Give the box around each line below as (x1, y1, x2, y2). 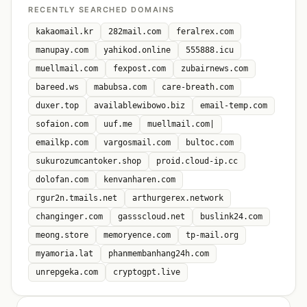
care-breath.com (162, 82, 234, 92)
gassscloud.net (118, 212, 185, 221)
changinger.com (36, 212, 103, 221)
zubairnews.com (181, 64, 248, 73)
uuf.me (103, 119, 132, 129)
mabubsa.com (94, 82, 147, 92)
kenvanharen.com (103, 175, 175, 184)
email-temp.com (200, 101, 267, 110)
